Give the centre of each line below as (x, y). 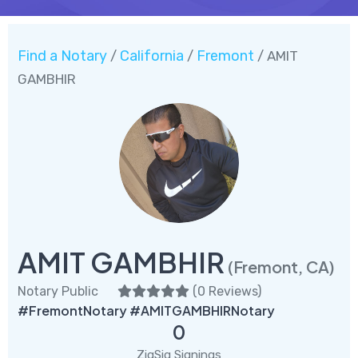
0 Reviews (227, 291)
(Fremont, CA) (281, 266)
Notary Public (58, 291)
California (152, 56)
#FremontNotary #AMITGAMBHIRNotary (146, 310)
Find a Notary (62, 56)
